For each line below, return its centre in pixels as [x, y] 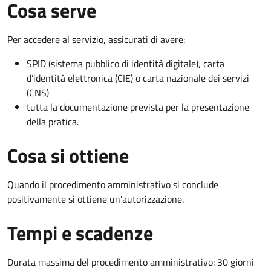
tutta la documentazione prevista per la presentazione [138, 107]
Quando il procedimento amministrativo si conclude [113, 184]
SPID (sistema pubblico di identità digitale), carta [126, 63]
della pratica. [53, 121]
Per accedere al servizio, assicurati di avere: [96, 39]
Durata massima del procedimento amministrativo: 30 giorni [131, 262]
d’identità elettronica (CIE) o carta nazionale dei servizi [138, 78]
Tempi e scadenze [80, 233]
